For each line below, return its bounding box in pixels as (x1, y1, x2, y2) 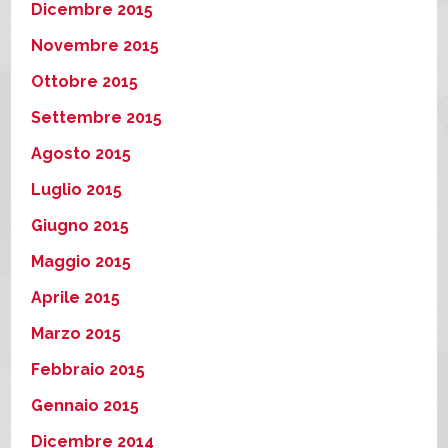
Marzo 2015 (31, 323, 122, 343)
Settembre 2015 (31, 107, 163, 127)
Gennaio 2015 (31, 395, 140, 415)
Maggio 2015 (31, 251, 132, 271)
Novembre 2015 (31, 35, 160, 55)
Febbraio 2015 (31, 359, 146, 379)
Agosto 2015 (31, 143, 132, 163)
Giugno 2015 (31, 215, 130, 235)
